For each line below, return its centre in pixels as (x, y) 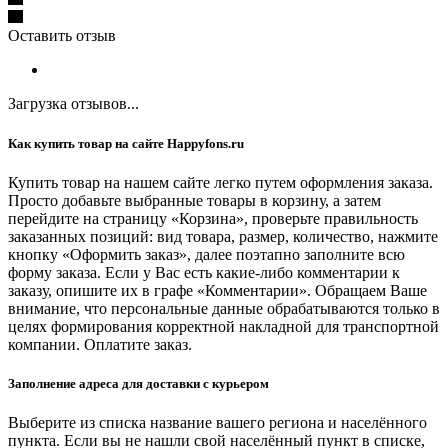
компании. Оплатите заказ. (100, 344)
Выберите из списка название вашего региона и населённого (217, 423)
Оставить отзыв (62, 36)
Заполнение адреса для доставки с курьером (138, 383)
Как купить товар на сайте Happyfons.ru (126, 143)
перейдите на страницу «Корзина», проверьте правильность (213, 218)
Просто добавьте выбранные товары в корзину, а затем (194, 200)
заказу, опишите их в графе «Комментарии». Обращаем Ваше (217, 290)
